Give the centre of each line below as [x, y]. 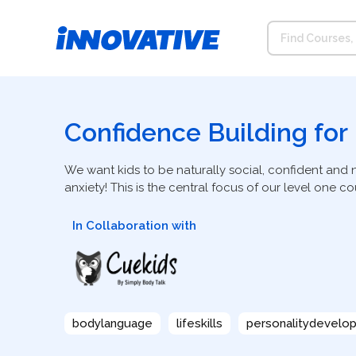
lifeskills [199, 324]
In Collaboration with [134, 226]
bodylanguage [112, 324]
